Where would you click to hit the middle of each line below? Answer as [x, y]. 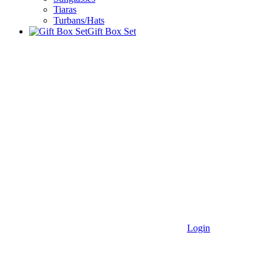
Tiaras [65, 9]
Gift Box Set [112, 31]
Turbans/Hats [79, 20]
